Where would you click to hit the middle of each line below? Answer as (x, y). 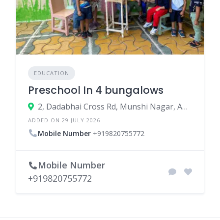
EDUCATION (52, 73)
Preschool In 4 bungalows (96, 90)
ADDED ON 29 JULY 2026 (64, 120)
